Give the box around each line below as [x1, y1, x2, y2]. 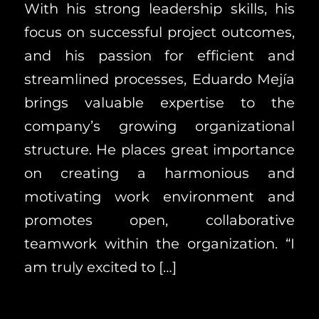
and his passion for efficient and [23, 46, 296, 64]
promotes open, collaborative [23, 211, 296, 229]
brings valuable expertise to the [23, 93, 296, 111]
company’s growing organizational [23, 117, 296, 135]
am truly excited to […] [23, 258, 177, 276]
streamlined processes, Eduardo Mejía [23, 70, 296, 88]
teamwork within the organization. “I [23, 234, 296, 252]
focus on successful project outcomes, [23, 23, 296, 41]
